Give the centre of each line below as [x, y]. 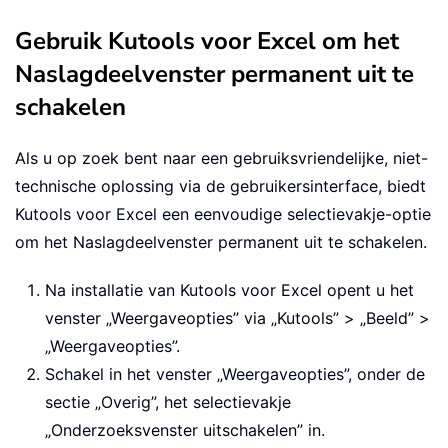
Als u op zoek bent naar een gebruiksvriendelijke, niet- [221, 157]
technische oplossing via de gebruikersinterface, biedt [220, 185]
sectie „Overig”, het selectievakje [168, 401]
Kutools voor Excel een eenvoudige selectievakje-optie [223, 213]
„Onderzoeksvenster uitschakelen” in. [185, 429]
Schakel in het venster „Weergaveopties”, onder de [235, 373]
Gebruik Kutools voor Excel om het [207, 40]
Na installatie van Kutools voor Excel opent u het [229, 289]
